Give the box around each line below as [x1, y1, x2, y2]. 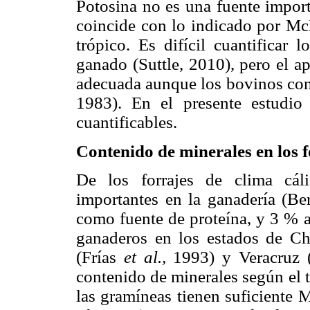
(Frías [76, 247, 124, 266]
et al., [123, 247, 174, 266]
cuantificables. [76, 113, 177, 132]
